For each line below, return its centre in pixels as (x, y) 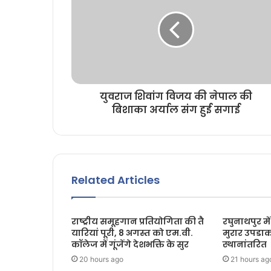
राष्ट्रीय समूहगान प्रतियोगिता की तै (138, 222)
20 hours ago (101, 260)
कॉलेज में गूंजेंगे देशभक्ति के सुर (130, 245)
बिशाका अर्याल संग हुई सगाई (176, 110)
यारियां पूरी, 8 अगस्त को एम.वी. (133, 233)
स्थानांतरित (244, 245)
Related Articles (116, 180)
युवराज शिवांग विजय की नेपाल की (176, 97)
